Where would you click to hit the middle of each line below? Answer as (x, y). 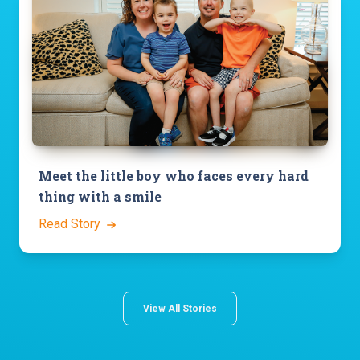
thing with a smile (100, 197)
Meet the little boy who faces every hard (174, 176)
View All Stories (180, 309)
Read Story (71, 224)
